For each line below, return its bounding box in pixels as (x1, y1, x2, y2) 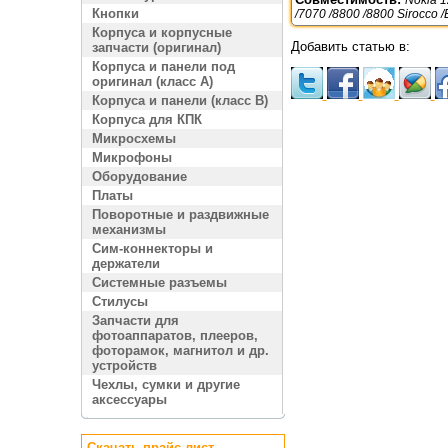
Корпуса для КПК (91, 112, 202, 127)
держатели (91, 256, 160, 271)
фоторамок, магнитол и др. (91, 343, 269, 358)
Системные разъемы (91, 275, 227, 290)
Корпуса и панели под (91, 59, 235, 74)
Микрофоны (91, 150, 172, 165)
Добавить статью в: (290, 39, 410, 54)
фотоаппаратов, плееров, (91, 328, 258, 343)
